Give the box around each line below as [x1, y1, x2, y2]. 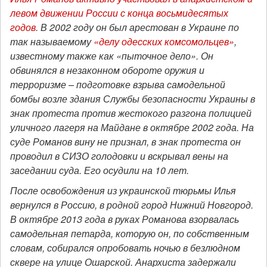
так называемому [10, 35, 94, 49]
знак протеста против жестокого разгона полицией [10, 106, 252, 120]
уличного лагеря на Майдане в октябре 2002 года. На [10, 120, 254, 135]
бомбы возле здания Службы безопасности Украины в [10, 92, 255, 106]
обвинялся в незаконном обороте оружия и [10, 63, 204, 77]
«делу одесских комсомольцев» [94, 35, 234, 49]
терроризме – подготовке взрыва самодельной [10, 77, 225, 92]
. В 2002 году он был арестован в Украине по [36, 20, 239, 35]
